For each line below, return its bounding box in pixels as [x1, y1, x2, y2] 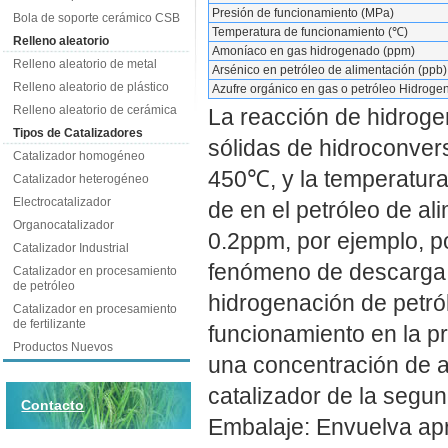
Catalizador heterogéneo [12, 172, 149, 186]
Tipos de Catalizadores [12, 126, 143, 140]
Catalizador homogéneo [12, 149, 145, 163]
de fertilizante [12, 317, 86, 331]
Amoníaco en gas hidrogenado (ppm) [211, 44, 415, 58]
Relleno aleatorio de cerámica [12, 103, 177, 117]
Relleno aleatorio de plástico [12, 80, 169, 94]
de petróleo [12, 279, 75, 293]
